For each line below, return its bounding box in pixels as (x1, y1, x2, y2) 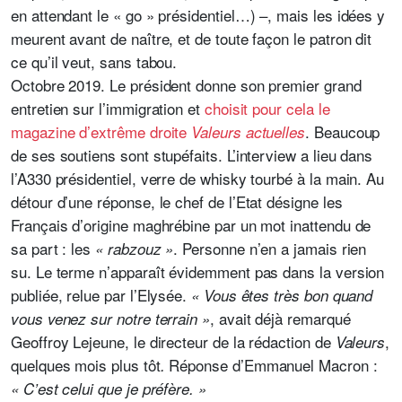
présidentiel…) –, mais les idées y (158, 4, 386, 26)
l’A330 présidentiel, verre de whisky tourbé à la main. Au (11, 167, 385, 189)
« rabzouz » (95, 238, 174, 259)
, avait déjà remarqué (209, 307, 351, 329)
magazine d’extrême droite (11, 120, 192, 143)
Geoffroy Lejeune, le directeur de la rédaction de (11, 330, 336, 353)
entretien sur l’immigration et (11, 97, 205, 119)
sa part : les (11, 237, 96, 259)
